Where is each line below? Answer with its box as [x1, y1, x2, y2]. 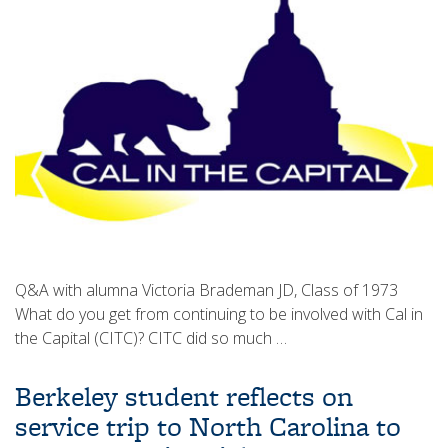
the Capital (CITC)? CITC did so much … [15, 326, 287, 349]
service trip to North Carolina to [15, 406, 401, 446]
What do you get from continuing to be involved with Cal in [15, 302, 423, 325]
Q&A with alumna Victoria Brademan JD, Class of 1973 [15, 278, 402, 301]
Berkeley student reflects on [15, 376, 353, 416]
